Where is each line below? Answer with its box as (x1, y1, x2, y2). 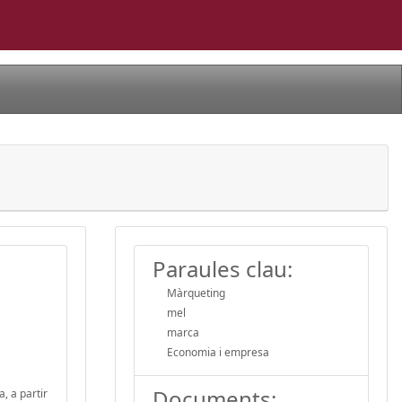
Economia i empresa (167, 344, 269, 360)
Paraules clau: (153, 253, 293, 284)
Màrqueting (167, 284, 225, 301)
